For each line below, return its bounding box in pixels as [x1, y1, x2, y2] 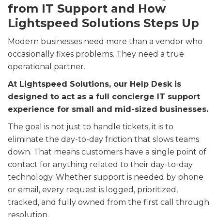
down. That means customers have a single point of [8, 147, 206, 157]
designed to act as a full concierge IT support [8, 92, 200, 102]
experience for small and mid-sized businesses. [8, 105, 208, 114]
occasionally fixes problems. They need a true [8, 49, 184, 59]
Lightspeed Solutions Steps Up [8, 16, 199, 31]
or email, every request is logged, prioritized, [8, 185, 178, 195]
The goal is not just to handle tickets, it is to [8, 122, 173, 132]
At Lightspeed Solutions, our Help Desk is [8, 79, 181, 89]
